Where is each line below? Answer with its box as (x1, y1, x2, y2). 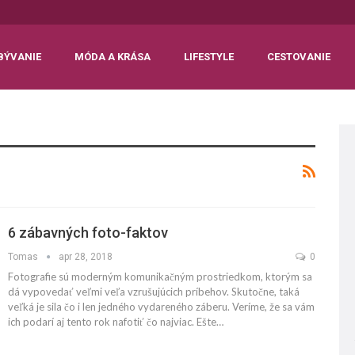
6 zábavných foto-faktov (8, 223, 168, 241)
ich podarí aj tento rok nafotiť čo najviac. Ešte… (8, 315, 223, 328)
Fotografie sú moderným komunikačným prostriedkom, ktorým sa (8, 269, 312, 283)
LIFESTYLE (184, 51, 234, 63)
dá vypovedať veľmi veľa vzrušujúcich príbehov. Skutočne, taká (8, 284, 300, 298)
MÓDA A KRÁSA (74, 51, 151, 63)
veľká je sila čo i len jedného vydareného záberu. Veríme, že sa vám (8, 300, 315, 313)
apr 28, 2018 (59, 250, 113, 262)
